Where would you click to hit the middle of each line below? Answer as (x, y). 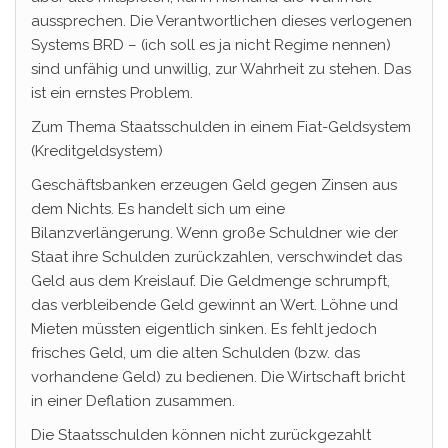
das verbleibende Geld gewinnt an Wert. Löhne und (214, 305)
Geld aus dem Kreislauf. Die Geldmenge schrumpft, (210, 281)
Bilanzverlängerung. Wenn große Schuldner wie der (214, 233)
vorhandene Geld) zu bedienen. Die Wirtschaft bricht (218, 377)
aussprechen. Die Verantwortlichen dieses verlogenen (221, 21)
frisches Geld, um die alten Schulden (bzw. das (195, 353)
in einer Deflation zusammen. (133, 401)
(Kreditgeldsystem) (97, 151)
